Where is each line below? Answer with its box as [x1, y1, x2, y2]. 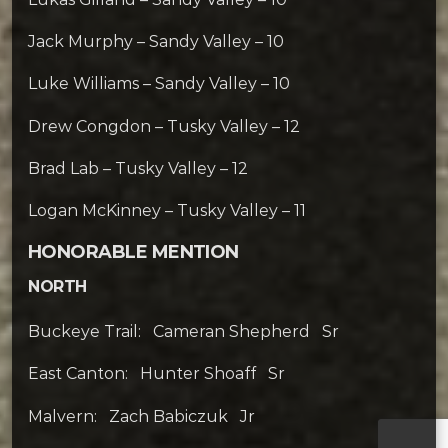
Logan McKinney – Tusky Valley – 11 [28, 200, 306, 220]
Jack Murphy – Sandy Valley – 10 [28, 32, 284, 52]
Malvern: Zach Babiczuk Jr [28, 406, 255, 426]
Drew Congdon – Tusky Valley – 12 [28, 116, 300, 136]
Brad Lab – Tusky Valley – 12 [28, 158, 248, 178]
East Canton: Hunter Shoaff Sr [28, 364, 285, 384]
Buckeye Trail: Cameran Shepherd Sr [28, 322, 339, 342]
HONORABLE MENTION [28, 240, 239, 263]
